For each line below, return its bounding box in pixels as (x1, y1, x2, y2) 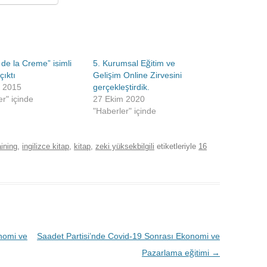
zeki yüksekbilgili (95, 141, 154, 151)
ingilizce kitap (22, 141, 69, 151)
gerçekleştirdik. (93, 82, 150, 92)
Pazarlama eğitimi (141, 247, 212, 257)
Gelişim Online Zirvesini (93, 70, 182, 80)
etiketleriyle (154, 141, 198, 151)
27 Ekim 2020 (93, 94, 145, 104)
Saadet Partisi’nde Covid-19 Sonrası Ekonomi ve (36, 231, 220, 241)
